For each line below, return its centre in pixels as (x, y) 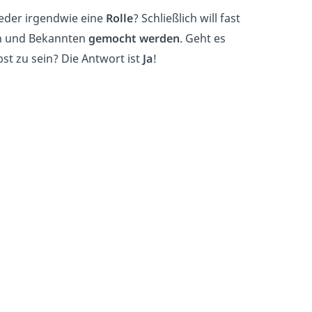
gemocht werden (134, 38)
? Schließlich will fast (187, 18)
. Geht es (203, 38)
